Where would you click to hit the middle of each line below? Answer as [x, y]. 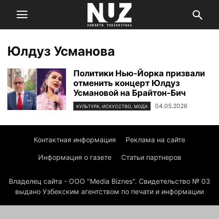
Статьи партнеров [151, 157]
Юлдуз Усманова [61, 51]
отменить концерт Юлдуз [127, 83]
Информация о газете [75, 157]
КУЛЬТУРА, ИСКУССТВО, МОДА [112, 107]
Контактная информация [75, 140]
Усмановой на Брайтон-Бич [130, 93]
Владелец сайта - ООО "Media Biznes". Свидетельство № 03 [109, 181]
